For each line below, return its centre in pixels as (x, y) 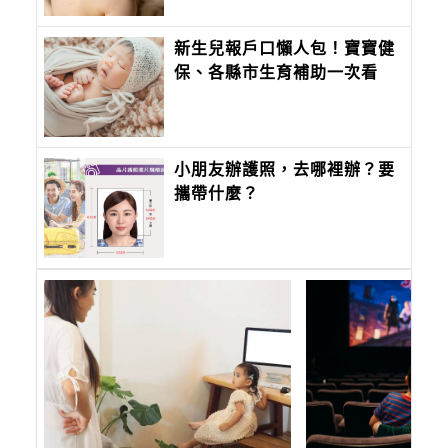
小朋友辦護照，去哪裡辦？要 (285, 169)
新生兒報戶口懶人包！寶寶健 (285, 48)
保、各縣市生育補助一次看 (276, 72)
